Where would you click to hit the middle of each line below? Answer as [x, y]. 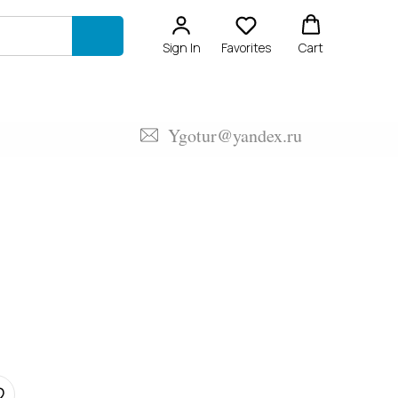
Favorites [246, 48]
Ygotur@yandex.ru [235, 136]
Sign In [181, 48]
